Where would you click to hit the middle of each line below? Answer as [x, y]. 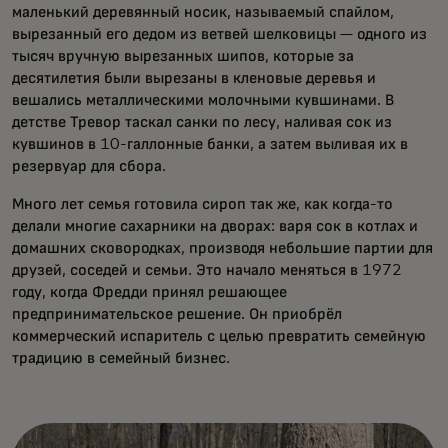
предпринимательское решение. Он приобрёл [177, 313]
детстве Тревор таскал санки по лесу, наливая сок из [202, 121]
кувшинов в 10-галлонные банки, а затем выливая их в [210, 143]
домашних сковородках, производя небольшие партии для [222, 247]
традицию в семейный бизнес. [121, 357]
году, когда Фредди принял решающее [149, 291]
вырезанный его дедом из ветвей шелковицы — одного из [219, 33]
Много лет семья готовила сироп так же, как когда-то [202, 203]
